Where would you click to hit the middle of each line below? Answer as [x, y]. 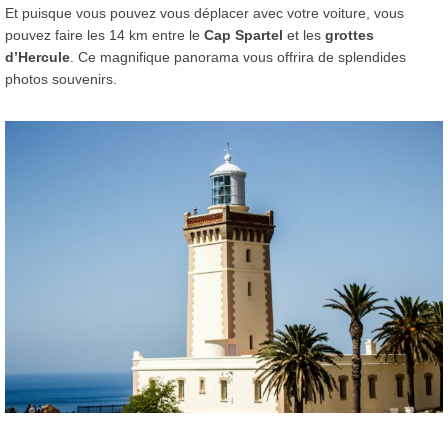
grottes [349, 34]
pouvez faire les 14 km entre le [104, 34]
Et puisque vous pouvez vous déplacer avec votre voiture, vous [204, 12]
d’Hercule [37, 56]
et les [304, 34]
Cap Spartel [243, 34]
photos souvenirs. [61, 78]
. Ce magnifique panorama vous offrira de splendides [238, 56]
